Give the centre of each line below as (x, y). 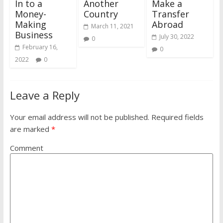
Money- (30, 14)
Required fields (176, 117)
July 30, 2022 (177, 37)
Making (30, 25)
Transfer (171, 14)
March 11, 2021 (112, 26)
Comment (26, 148)
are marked (30, 129)
